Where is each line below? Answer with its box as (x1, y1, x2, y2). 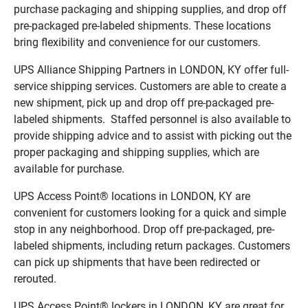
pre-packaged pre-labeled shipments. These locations (14, 19, 271, 32)
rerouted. (14, 272, 56, 285)
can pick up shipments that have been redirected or (14, 255, 260, 269)
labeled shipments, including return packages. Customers (14, 239, 290, 252)
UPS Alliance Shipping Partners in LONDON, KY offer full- (14, 63, 289, 76)
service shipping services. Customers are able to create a (14, 79, 287, 93)
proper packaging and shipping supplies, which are (14, 145, 259, 159)
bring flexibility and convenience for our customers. (14, 35, 261, 49)
